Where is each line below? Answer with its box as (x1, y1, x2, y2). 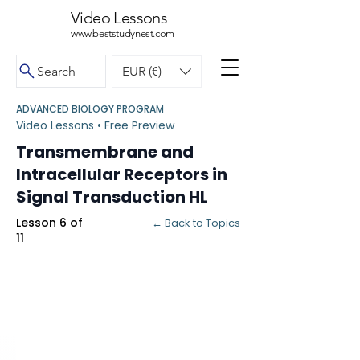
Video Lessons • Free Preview (16, 117, 174, 133)
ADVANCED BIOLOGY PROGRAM (16, 102, 164, 116)
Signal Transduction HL (16, 186, 208, 208)
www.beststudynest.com (71, 27, 174, 39)
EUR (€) (122, 63, 162, 79)
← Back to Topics (152, 215, 240, 231)
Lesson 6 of (16, 215, 83, 231)
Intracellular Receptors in (16, 163, 227, 186)
